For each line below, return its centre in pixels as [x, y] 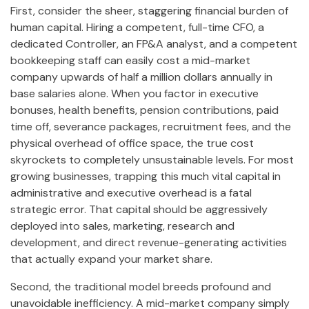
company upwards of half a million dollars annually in [141, 77]
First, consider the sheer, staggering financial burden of [149, 11]
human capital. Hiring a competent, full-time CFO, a [137, 28]
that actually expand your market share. [111, 259]
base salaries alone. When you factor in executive [134, 94]
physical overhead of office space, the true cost [132, 143]
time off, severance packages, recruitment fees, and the [151, 127]
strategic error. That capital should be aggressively [139, 210]
